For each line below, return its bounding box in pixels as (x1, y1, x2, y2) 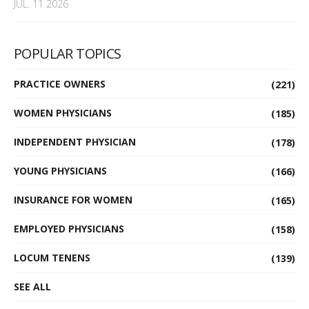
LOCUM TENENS (14, 251, 90, 265)
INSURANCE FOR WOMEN (14, 193, 132, 207)
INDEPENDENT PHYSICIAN (14, 135, 136, 149)
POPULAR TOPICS (14, 44, 121, 63)
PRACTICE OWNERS (14, 77, 106, 91)
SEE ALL (14, 280, 51, 294)
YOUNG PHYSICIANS (14, 164, 107, 178)
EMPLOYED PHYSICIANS (14, 222, 124, 236)
